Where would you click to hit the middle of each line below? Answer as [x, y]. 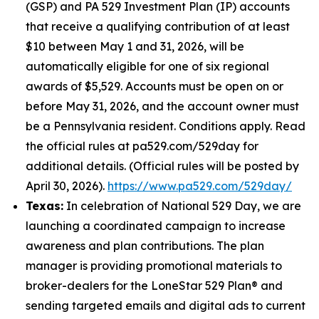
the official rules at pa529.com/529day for [142, 146]
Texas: [45, 206]
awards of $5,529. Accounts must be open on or [155, 86]
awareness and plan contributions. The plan [145, 246]
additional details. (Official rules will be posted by [162, 166]
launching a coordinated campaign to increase [156, 226]
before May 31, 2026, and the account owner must [162, 106]
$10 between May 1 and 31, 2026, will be [135, 46]
